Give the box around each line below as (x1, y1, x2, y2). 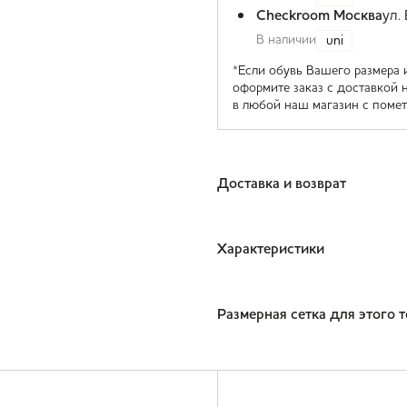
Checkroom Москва (256, 9, 382, 24)
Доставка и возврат (217, 177, 346, 192)
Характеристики (217, 243, 324, 257)
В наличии (256, 34, 316, 46)
